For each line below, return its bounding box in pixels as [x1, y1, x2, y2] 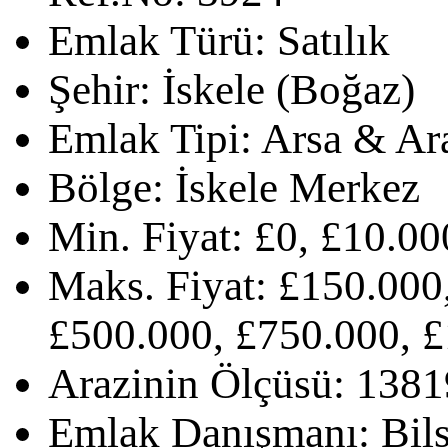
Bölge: [48, 163, 164, 211]
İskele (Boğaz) [162, 65, 415, 113]
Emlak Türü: [48, 16, 266, 64]
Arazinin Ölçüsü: [48, 359, 345, 407]
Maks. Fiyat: [48, 261, 267, 309]
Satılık [277, 16, 390, 64]
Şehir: [48, 65, 151, 113]
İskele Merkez [175, 163, 420, 211]
